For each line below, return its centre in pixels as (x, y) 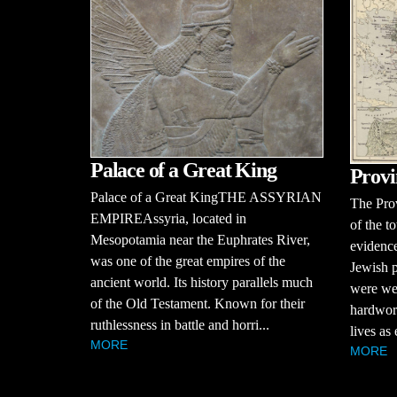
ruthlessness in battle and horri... (180, 325)
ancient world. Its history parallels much (202, 283)
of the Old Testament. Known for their (198, 304)
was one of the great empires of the (188, 261)
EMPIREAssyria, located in (168, 219)
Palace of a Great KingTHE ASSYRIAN (206, 198)
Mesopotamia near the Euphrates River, (200, 240)
